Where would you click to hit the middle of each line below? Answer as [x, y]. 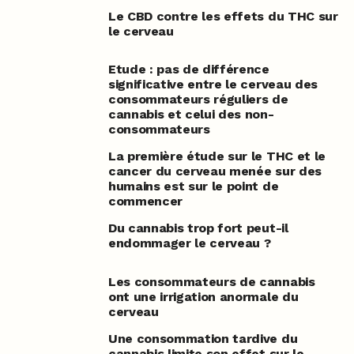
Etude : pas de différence [188, 70]
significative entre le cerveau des [213, 85]
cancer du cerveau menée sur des [215, 171]
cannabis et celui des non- [191, 115]
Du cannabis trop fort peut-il [198, 228]
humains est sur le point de [193, 186]
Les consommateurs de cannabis [211, 281]
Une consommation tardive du [203, 338]
